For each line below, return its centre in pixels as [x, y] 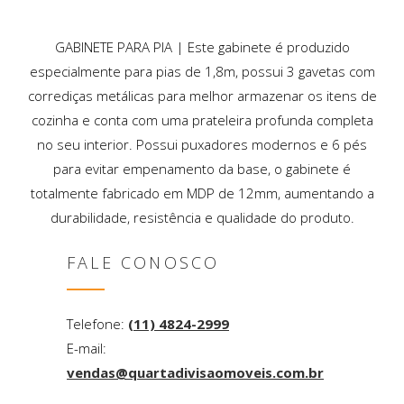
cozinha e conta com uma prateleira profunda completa [202, 119]
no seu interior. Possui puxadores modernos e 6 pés [202, 144]
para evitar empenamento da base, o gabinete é [202, 168]
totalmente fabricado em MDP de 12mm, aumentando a [202, 193]
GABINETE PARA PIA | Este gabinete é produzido [202, 46]
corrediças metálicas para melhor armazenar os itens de [202, 95]
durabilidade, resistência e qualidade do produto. [202, 217]
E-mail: [87, 348]
